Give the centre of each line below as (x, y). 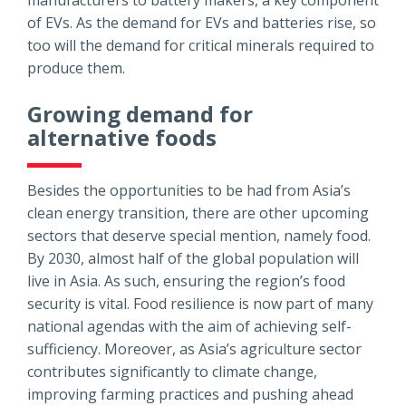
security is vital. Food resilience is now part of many (200, 303)
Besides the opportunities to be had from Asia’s (189, 190)
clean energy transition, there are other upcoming (198, 213)
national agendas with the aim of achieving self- (189, 326)
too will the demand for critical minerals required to (201, 45)
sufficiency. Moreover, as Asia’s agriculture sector (194, 348)
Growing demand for (140, 113)
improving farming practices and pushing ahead (190, 394)
